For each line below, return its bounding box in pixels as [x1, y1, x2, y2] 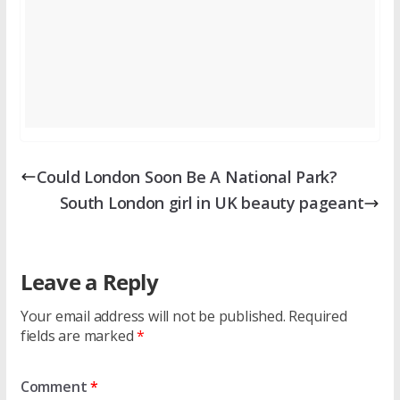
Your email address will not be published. [20, 306, 286, 327]
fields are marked [20, 326, 137, 346]
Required [288, 306, 347, 327]
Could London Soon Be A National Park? [36, 165, 337, 187]
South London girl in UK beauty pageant [59, 192, 364, 214]
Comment [20, 377, 91, 397]
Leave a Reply [20, 267, 158, 297]
